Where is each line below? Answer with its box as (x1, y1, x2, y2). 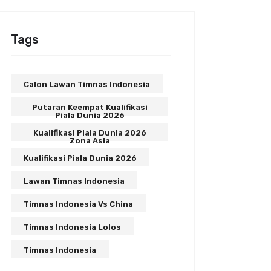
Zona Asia (69, 136, 110, 145)
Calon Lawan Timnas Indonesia (24, 80, 151, 89)
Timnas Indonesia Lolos (24, 223, 122, 232)
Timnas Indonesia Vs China (24, 200, 134, 209)
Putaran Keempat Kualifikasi (31, 103, 148, 112)
